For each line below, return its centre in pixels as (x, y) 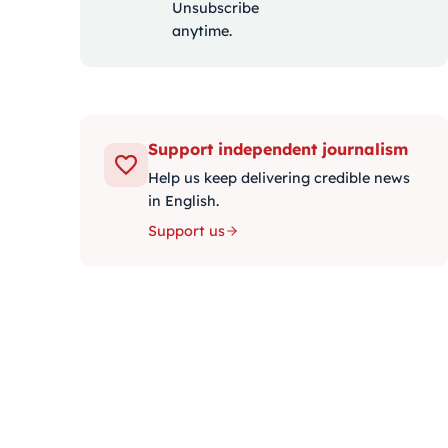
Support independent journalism (278, 149)
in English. (183, 201)
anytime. (202, 31)
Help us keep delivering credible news (279, 178)
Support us (186, 231)
